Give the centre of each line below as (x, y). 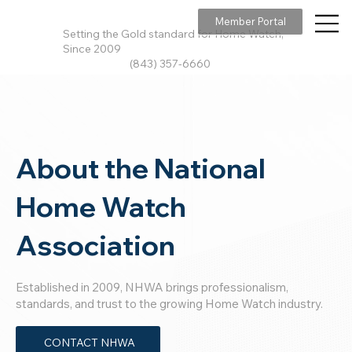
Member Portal (250, 22)
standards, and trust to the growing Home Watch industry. (170, 304)
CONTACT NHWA (90, 342)
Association (96, 246)
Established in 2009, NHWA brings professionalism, (152, 288)
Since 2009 (92, 48)
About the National (141, 169)
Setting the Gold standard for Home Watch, (173, 33)
